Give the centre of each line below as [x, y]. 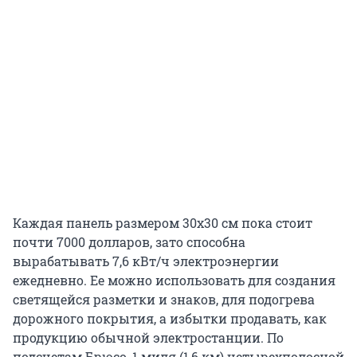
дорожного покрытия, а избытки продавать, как [170, 319]
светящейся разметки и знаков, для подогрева [164, 300]
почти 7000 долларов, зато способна [129, 242]
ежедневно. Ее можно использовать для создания [174, 280]
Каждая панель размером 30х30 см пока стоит [163, 223]
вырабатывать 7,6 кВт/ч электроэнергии [146, 261]
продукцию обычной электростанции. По [148, 338]
